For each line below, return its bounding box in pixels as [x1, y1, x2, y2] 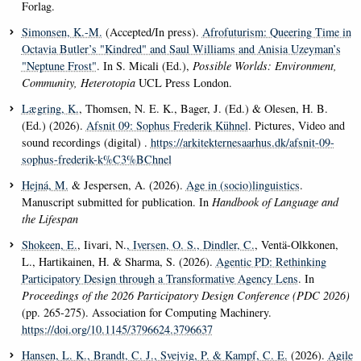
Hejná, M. [21, 177, 68, 193]
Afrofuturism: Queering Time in [201, 24, 351, 40]
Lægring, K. [21, 101, 79, 117]
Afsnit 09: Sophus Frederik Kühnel [85, 118, 248, 134]
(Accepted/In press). [102, 24, 202, 40]
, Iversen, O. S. [126, 237, 197, 253]
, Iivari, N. [77, 237, 127, 253]
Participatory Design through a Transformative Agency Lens [21, 271, 298, 287]
